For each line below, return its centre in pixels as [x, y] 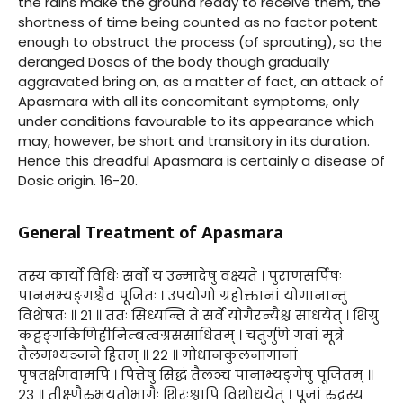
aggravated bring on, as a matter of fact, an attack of [201, 81]
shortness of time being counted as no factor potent [198, 22]
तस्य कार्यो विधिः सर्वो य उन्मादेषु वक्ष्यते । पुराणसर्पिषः [180, 275]
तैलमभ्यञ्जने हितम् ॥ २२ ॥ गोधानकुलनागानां [158, 354]
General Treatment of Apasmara [151, 233]
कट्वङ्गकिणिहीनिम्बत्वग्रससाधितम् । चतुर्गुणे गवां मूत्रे [181, 335]
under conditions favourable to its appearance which [196, 121]
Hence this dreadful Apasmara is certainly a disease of [201, 160]
